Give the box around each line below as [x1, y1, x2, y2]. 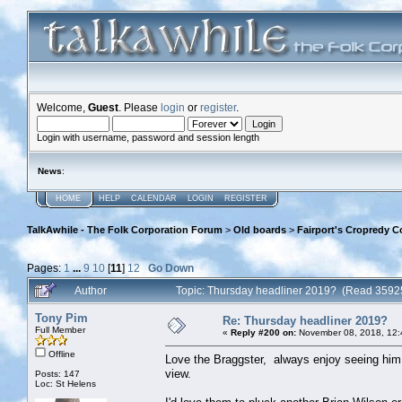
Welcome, [37, 101, 88, 113]
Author [74, 284, 107, 296]
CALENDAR [131, 194, 177, 203]
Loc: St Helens [35, 378, 96, 389]
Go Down [148, 261, 194, 274]
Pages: [27, 261, 64, 274]
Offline [46, 348, 75, 359]
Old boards [233, 224, 286, 236]
